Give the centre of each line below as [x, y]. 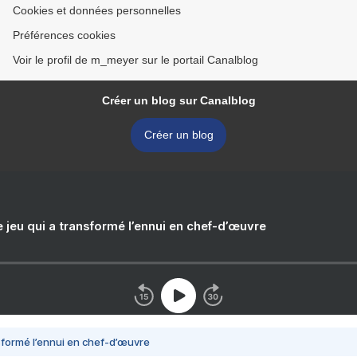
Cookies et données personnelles [97, 11]
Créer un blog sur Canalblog [178, 101]
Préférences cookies [64, 35]
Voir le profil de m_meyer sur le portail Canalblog [135, 60]
